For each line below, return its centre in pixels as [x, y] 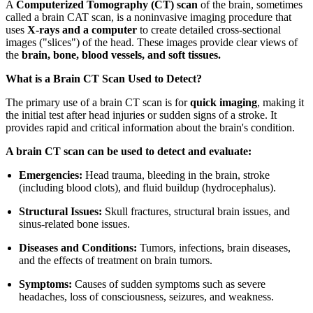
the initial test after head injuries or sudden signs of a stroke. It [141, 115]
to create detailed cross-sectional [209, 29]
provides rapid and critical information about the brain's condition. [150, 127]
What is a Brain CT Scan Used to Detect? [104, 78]
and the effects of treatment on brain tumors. [116, 260]
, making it [281, 102]
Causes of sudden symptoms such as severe [169, 284]
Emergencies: [51, 175]
